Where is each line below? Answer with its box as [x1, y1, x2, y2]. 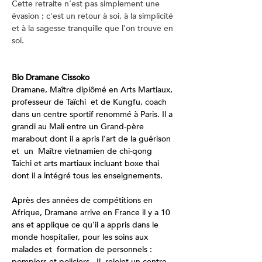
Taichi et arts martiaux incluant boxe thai [12, 158, 161, 169]
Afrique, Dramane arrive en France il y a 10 [12, 207, 173, 218]
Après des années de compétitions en [12, 195, 155, 206]
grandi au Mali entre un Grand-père [12, 121, 146, 132]
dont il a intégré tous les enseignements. [12, 170, 163, 181]
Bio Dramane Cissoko [12, 72, 89, 83]
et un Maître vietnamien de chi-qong [12, 146, 154, 157]
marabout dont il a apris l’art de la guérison [12, 133, 173, 144]
